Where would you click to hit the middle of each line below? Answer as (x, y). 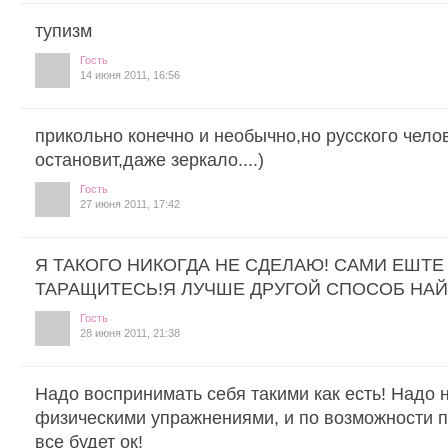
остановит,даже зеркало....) (149, 159)
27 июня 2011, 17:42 (130, 203)
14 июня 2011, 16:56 (130, 74)
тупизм (63, 30)
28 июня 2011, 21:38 (130, 332)
